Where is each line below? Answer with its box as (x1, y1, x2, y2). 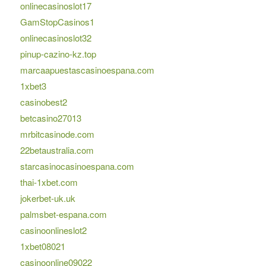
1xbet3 (20, 80, 46, 93)
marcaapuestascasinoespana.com (20, 64, 154, 77)
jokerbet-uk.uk (20, 192, 75, 205)
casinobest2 (20, 96, 67, 109)
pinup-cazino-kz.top (20, 47, 96, 61)
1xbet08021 (20, 240, 65, 253)
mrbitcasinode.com (20, 128, 94, 141)
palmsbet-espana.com (20, 208, 107, 221)
